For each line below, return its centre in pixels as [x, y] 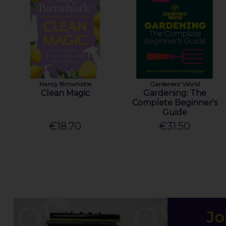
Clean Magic [65, 93]
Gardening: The [175, 93]
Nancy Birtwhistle [65, 84]
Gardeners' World [175, 84]
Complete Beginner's [175, 103]
